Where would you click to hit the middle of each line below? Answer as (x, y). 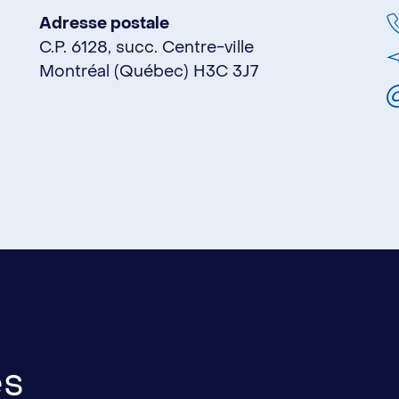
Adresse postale (104, 23)
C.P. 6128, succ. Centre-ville (147, 47)
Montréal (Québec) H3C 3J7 (149, 71)
